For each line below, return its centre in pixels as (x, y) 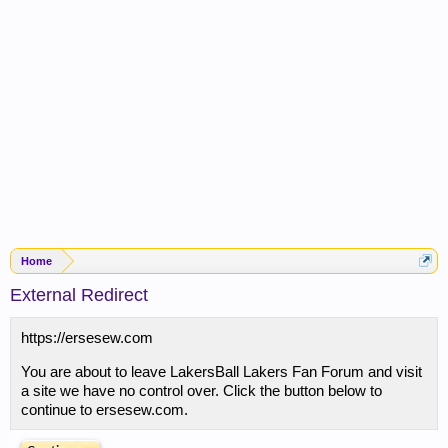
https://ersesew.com (87, 337)
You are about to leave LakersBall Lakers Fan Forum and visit (221, 371)
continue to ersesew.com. (104, 409)
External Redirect (79, 295)
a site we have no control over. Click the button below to (201, 390)
